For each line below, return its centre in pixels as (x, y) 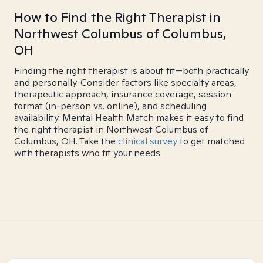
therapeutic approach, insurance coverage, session (123, 94)
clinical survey (148, 141)
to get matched (211, 141)
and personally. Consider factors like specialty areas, (125, 82)
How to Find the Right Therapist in (117, 17)
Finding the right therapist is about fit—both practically (131, 71)
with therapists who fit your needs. (88, 153)
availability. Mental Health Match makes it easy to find (129, 118)
